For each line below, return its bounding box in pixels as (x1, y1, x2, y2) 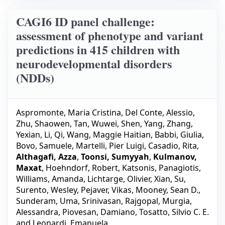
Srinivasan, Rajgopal (82, 195, 158, 206)
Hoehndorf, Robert (46, 162, 118, 173)
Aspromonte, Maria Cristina (16, 106, 121, 118)
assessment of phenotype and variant (16, 27, 203, 45)
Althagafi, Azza (16, 151, 77, 162)
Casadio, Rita (148, 140, 197, 151)
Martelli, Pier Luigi (76, 140, 144, 151)
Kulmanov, (153, 151, 197, 162)
